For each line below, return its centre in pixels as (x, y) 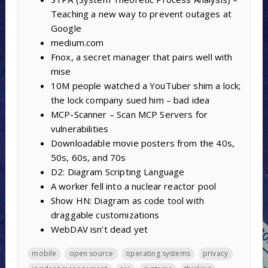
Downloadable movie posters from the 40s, (142, 143)
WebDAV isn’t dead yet (99, 229)
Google (66, 28)
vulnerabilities (80, 129)
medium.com (77, 43)
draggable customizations (105, 215)
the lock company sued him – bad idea (130, 100)
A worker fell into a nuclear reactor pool (133, 186)
